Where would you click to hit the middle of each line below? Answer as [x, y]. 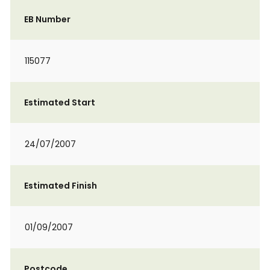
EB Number [47, 19]
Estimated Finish [61, 186]
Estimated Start [60, 102]
